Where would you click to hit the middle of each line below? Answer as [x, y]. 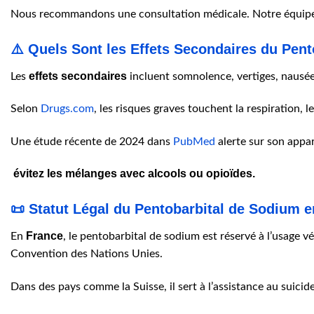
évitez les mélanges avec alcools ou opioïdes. [133, 174]
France [45, 236]
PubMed [194, 141]
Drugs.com [67, 108]
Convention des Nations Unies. [87, 254]
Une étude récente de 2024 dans [92, 141]
